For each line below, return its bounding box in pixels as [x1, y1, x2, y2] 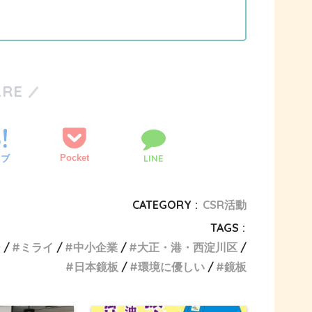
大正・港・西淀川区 [137, 240, 237, 254]
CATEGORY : [132, 197, 198, 212]
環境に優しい [138, 259, 205, 274]
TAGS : [210, 220, 245, 235]
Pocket [60, 152, 89, 163]
